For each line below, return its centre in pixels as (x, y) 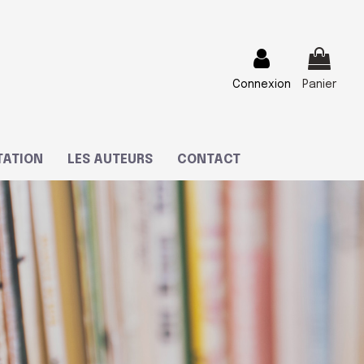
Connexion (262, 84)
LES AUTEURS (110, 160)
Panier (319, 84)
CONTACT (209, 160)
